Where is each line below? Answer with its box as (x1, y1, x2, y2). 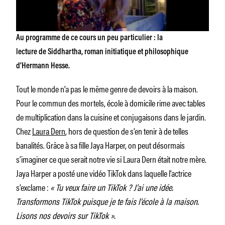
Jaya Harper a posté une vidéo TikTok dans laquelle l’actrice (16, 166, 191, 179)
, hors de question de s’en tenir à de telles (65, 124, 188, 137)
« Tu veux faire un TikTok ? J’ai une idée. (50, 180, 173, 193)
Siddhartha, (48, 48, 84, 56)
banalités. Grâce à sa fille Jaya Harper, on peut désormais (16, 138, 185, 151)
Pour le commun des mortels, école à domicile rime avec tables (16, 95, 205, 109)
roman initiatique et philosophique (84, 48, 188, 56)
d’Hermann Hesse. (16, 62, 70, 70)
